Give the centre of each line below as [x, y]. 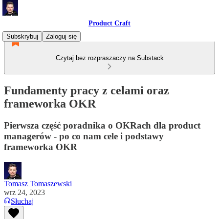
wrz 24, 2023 [24, 192]
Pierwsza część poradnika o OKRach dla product [102, 125]
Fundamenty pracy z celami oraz [87, 90]
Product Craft [109, 23]
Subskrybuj [22, 36]
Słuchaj [22, 201]
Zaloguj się [61, 36]
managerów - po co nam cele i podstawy [84, 136]
